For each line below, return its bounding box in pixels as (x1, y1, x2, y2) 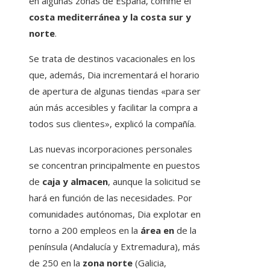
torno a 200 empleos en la (29, 224, 140, 237)
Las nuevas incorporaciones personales (29, 143, 192, 155)
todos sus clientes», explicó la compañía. (29, 118, 196, 130)
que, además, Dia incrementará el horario (29, 69, 199, 81)
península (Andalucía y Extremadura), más (29, 240, 200, 253)
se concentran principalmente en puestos (29, 159, 200, 172)
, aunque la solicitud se (108, 175, 201, 188)
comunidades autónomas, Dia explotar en (29, 208, 201, 221)
